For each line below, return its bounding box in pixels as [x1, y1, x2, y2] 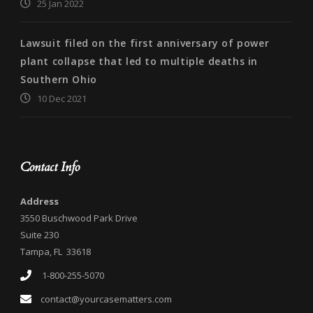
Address [20, 194, 59, 208]
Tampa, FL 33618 [20, 245, 91, 258]
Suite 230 [20, 228, 59, 241]
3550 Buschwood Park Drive [20, 211, 138, 224]
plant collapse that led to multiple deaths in [20, 54, 259, 68]
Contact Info [20, 158, 80, 176]
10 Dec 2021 [37, 92, 87, 105]
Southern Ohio [20, 72, 97, 86]
